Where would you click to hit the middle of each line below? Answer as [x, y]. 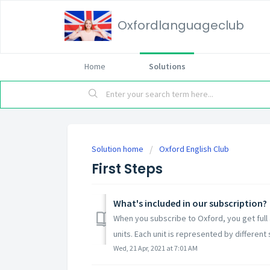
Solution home [118, 149]
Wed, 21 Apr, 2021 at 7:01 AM [155, 248]
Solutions [167, 66]
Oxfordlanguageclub [181, 25]
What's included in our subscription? [190, 203]
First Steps [127, 169]
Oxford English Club [194, 149]
